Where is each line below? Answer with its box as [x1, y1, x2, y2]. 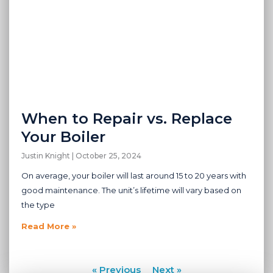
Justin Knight [21, 151, 72, 161]
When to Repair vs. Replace [21, 110, 232, 128]
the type [21, 200, 55, 210]
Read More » [21, 221, 76, 232]
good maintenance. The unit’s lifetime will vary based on [21, 185, 241, 196]
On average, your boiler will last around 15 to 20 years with [21, 171, 246, 181]
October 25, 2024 [74, 151, 141, 161]
